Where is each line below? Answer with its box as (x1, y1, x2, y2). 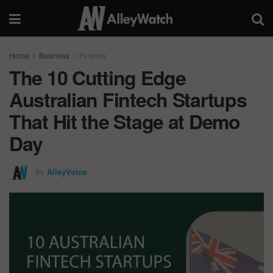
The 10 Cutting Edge (9, 63, 186, 91)
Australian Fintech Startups (9, 85, 247, 113)
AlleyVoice (47, 165, 87, 177)
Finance (79, 50, 106, 60)
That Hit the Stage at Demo (9, 107, 240, 135)
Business (39, 50, 69, 60)
